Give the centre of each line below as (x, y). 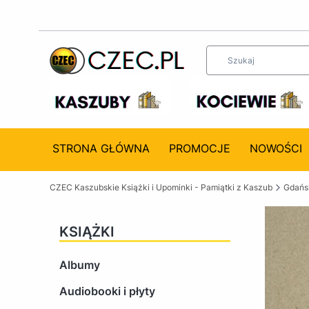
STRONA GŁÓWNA (101, 148)
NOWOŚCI (276, 148)
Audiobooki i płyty (107, 291)
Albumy (80, 265)
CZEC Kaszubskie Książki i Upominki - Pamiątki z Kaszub (161, 187)
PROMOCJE (199, 148)
